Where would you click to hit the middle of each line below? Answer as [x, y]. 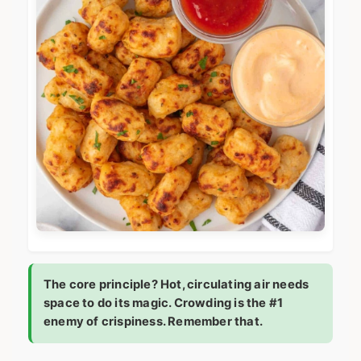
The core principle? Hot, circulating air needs [176, 285]
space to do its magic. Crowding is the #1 [164, 303]
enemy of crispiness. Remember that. [153, 322]
